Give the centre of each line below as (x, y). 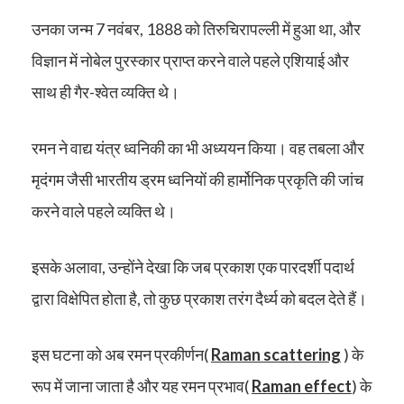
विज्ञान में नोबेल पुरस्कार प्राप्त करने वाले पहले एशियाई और (190, 61)
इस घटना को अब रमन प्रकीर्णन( (121, 355)
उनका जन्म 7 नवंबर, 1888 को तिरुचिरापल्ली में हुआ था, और (196, 29)
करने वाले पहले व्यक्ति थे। (104, 211)
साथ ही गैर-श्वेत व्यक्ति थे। (106, 92)
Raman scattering (276, 355)
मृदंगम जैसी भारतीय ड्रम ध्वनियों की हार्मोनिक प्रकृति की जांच (197, 180)
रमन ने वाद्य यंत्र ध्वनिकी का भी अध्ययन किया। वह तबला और (198, 148)
